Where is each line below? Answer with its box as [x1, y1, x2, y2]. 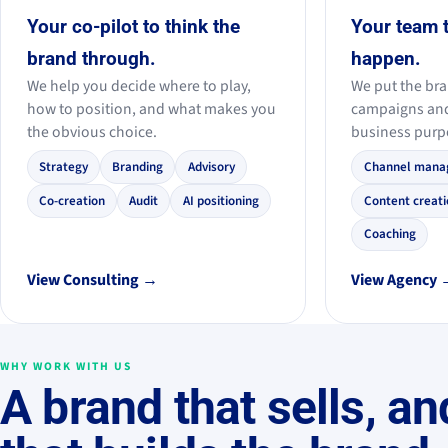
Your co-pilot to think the [26, 14, 240, 38]
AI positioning [182, 191, 259, 210]
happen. [351, 46, 422, 70]
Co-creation [38, 191, 105, 210]
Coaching [363, 225, 416, 244]
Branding [112, 158, 164, 177]
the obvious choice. [26, 120, 157, 143]
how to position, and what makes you [26, 97, 276, 120]
